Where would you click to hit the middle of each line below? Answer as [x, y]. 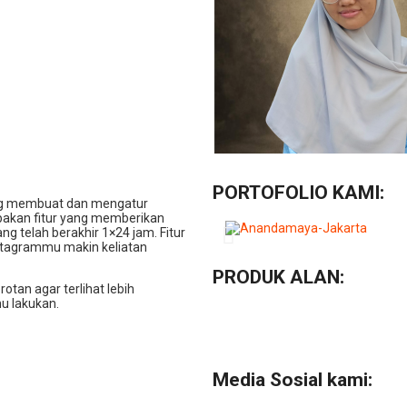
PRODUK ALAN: [278, 278]
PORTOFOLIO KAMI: [298, 193]
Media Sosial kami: [293, 380]
